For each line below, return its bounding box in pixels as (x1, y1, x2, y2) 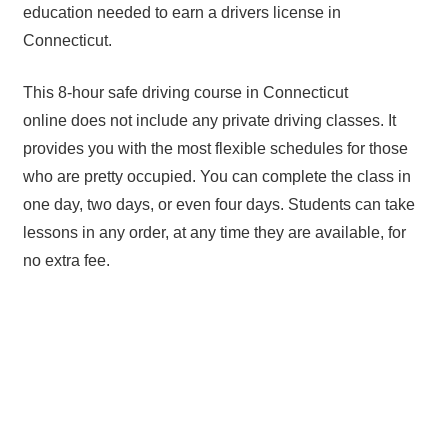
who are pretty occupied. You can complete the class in (22, 168, 411, 186)
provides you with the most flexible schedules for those (22, 140, 408, 158)
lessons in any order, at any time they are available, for (22, 224, 406, 242)
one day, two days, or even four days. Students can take (22, 196, 415, 214)
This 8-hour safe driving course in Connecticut (22, 84, 348, 102)
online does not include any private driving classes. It (22, 112, 396, 130)
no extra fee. (22, 252, 114, 270)
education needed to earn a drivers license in (22, 4, 341, 22)
